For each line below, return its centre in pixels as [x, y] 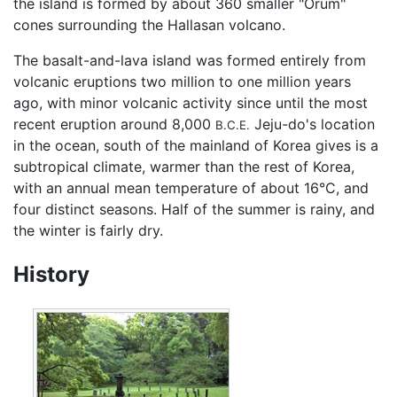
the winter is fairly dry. [88, 230]
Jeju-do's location [312, 124]
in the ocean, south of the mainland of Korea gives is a [196, 145]
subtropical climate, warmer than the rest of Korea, [184, 166]
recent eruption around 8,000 [114, 124]
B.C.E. [233, 125]
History [51, 274]
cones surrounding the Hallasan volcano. [149, 24]
